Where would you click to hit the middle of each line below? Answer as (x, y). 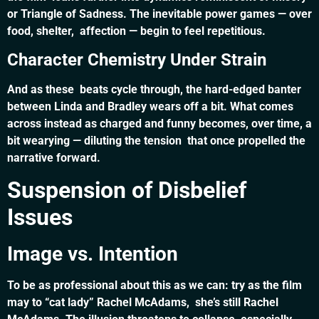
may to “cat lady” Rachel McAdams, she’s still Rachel (143, 303)
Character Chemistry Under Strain (137, 60)
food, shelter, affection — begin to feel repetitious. (136, 31)
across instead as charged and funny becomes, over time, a (159, 124)
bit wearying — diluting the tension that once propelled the (156, 141)
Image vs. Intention (93, 254)
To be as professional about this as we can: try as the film (155, 286)
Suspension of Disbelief (127, 190)
